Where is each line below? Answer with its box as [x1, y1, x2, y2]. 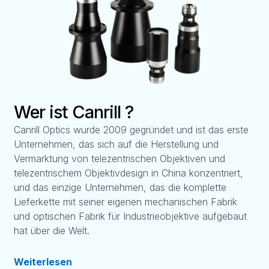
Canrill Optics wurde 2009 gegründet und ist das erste [14, 123, 249, 136]
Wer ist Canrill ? [14, 101, 134, 122]
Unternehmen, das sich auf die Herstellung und [14, 138, 219, 150]
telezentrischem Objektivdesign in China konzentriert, [14, 166, 244, 179]
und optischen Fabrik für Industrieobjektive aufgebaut [14, 210, 247, 222]
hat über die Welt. [14, 224, 90, 237]
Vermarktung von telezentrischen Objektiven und [14, 152, 226, 165]
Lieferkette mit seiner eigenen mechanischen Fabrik [14, 195, 238, 208]
